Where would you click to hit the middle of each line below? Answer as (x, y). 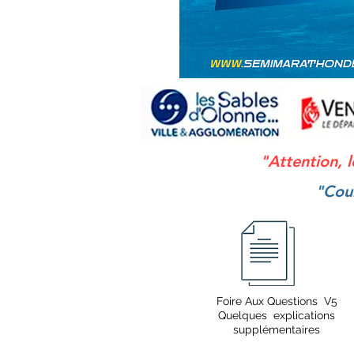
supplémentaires (277, 330)
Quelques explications (277, 315)
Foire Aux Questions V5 (277, 301)
